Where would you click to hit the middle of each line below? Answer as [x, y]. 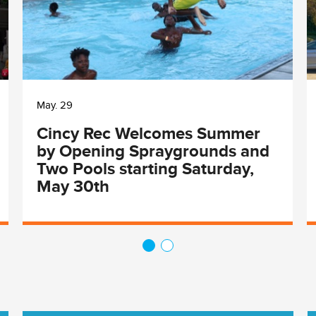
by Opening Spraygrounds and [153, 150]
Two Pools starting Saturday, [145, 168]
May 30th [73, 186]
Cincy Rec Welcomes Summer [148, 133]
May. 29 [55, 105]
